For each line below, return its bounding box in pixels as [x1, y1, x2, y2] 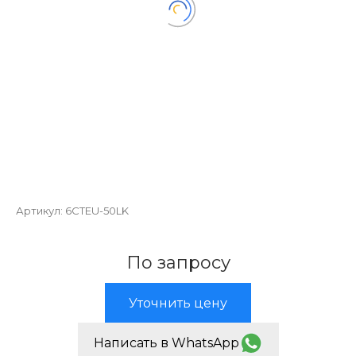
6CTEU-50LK [65, 204, 129, 217]
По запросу [126, 252, 230, 273]
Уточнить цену [129, 296, 227, 311]
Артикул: [16, 204, 65, 217]
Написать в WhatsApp [93, 335, 239, 350]
